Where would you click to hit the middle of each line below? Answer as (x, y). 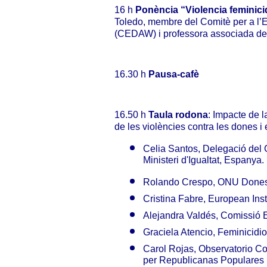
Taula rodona (178, 115)
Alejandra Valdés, (182, 215)
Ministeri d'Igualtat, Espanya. (204, 164)
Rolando (162, 182)
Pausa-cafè (175, 74)
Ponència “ (159, 10)
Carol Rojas (168, 249)
